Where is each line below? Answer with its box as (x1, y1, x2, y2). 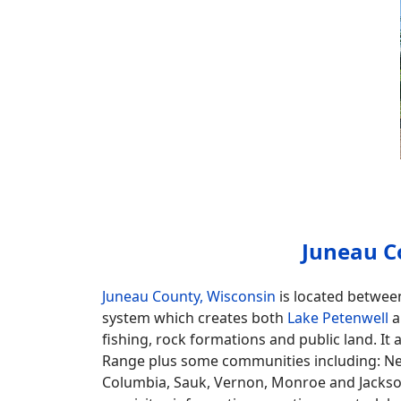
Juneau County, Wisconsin (102, 286, 276, 306)
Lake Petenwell (287, 307, 388, 328)
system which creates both (102, 307, 287, 328)
